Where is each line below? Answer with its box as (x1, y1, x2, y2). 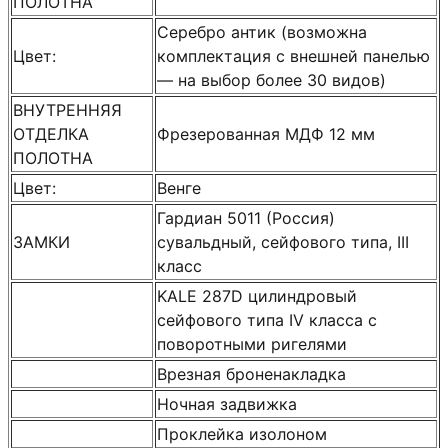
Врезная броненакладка (157, 363, 346, 384)
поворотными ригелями (157, 333, 347, 354)
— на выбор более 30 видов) (157, 69, 386, 90)
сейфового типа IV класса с (157, 309, 377, 330)
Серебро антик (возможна (157, 21, 367, 42)
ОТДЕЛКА (13, 123, 89, 144)
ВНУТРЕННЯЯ (13, 99, 122, 120)
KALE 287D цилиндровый (157, 285, 357, 306)
